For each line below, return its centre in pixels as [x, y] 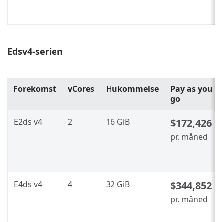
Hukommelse [132, 88]
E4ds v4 [28, 184]
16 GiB [118, 122]
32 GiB [118, 184]
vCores [81, 88]
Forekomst [35, 88]
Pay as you [192, 88]
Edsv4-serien [35, 51]
